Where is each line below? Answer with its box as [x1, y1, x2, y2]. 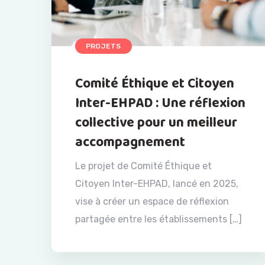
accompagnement [75, 131, 185, 154]
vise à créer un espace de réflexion [75, 196, 229, 208]
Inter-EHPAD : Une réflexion [75, 92, 245, 115]
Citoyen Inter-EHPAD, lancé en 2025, [75, 178, 238, 190]
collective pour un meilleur [75, 112, 237, 134]
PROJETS [86, 42, 121, 51]
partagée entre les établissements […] [75, 214, 242, 225]
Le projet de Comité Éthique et [75, 160, 212, 172]
